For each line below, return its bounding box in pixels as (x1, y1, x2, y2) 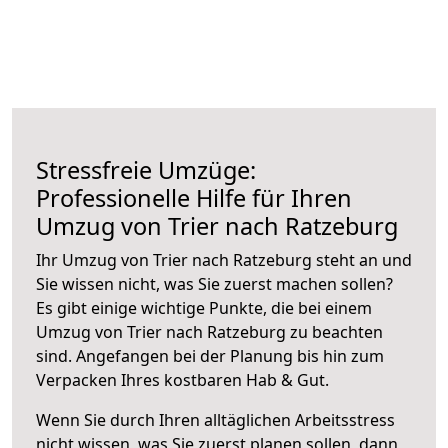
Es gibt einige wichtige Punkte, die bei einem (36, 296, 372, 319)
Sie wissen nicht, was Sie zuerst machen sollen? (36, 272, 393, 295)
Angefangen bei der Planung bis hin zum (76, 344, 384, 367)
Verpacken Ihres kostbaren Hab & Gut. (36, 368, 329, 391)
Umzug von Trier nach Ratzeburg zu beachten (36, 320, 383, 343)
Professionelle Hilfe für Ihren (36, 181, 352, 214)
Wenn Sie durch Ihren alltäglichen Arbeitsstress (36, 408, 395, 431)
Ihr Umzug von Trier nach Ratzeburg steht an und (36, 248, 412, 271)
